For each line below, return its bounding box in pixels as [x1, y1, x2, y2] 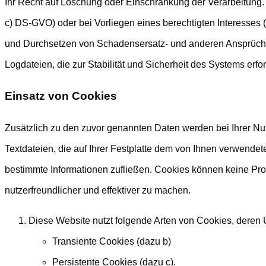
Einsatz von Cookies [5, 90, 117, 103]
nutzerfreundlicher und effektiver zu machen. [5, 185, 191, 196]
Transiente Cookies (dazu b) [52, 236, 171, 247]
